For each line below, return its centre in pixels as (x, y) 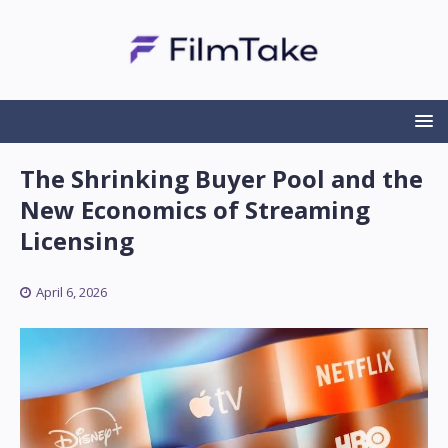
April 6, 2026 (71, 292)
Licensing (77, 240)
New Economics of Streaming (195, 209)
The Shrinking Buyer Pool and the (221, 178)
